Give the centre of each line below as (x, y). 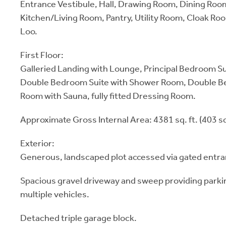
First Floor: (42, 55)
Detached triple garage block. (78, 218)
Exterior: (37, 143)
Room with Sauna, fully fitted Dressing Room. (108, 96)
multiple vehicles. (55, 194)
